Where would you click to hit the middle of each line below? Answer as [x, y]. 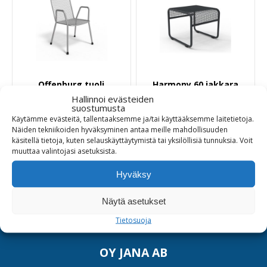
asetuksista [96, 151]
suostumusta [98, 108]
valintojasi [59, 151]
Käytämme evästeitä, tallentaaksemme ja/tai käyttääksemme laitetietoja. [133, 119]
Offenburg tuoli [72, 84]
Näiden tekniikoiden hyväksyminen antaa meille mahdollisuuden [120, 129]
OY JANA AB [133, 252]
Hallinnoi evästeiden [113, 99]
